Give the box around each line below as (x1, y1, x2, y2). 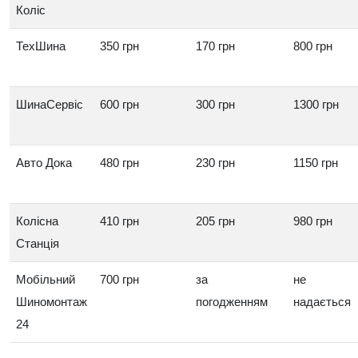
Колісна (16, 214, 58, 228)
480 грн (100, 156, 139, 169)
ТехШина (16, 39, 66, 53)
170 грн (196, 39, 235, 53)
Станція (16, 237, 59, 250)
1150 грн (293, 156, 338, 169)
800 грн (293, 39, 332, 53)
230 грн (196, 156, 235, 169)
